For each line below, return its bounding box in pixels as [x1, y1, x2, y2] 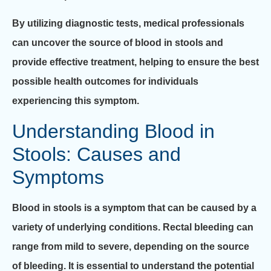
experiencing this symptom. [12, 96, 139, 106]
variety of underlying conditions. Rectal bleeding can [12, 221, 253, 232]
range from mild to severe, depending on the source [12, 241, 249, 252]
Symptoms [12, 166, 104, 188]
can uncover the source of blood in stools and [12, 38, 223, 48]
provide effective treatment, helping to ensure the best [12, 57, 259, 68]
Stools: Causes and [12, 143, 181, 165]
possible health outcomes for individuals [12, 76, 198, 87]
